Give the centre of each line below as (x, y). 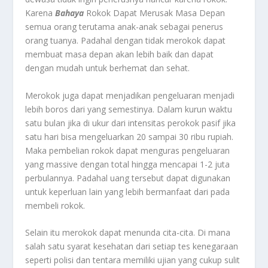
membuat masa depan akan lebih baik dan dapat (120, 54)
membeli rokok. (55, 205)
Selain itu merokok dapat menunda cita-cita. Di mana (128, 232)
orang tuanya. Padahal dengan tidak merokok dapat (126, 41)
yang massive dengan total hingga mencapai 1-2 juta (128, 164)
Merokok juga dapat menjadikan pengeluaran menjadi (130, 95)
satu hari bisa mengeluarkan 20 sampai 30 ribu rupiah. (130, 136)
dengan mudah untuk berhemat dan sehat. (108, 68)
